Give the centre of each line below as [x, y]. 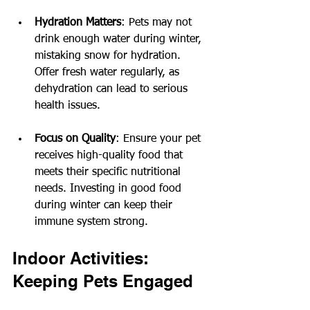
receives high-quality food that [110, 155]
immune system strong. [91, 222]
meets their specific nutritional [109, 172]
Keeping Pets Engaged [103, 281]
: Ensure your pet [160, 139]
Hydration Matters [78, 22]
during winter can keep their [105, 205]
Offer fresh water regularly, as [109, 72]
